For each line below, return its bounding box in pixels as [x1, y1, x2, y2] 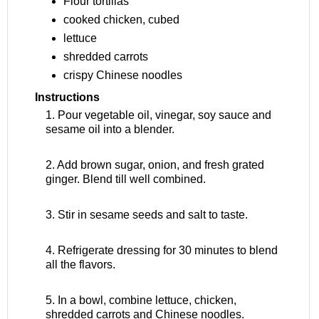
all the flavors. [46, 258, 115, 271]
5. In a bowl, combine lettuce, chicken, [46, 294, 236, 307]
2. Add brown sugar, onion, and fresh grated [46, 159, 264, 172]
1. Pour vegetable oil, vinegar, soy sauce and [46, 109, 271, 122]
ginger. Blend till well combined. [46, 173, 206, 186]
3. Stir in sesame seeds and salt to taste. [46, 209, 248, 221]
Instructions [35, 91, 100, 104]
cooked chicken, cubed [63, 14, 179, 26]
